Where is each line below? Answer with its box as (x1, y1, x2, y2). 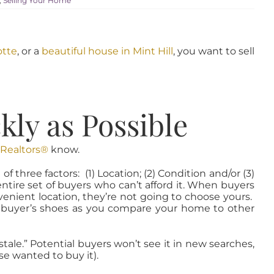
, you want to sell (172, 45, 255, 57)
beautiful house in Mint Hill (41, 45, 173, 57)
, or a (17, 45, 42, 57)
